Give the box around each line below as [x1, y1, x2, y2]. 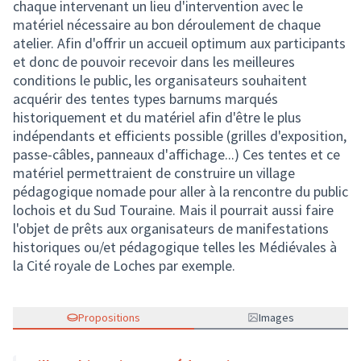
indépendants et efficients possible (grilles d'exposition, [13, 127, 346, 145]
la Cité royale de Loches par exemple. [13, 256, 235, 275]
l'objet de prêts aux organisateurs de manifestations [13, 219, 329, 238]
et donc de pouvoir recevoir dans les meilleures [13, 52, 295, 71]
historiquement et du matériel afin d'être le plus [13, 108, 301, 127]
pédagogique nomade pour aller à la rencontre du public [13, 182, 348, 201]
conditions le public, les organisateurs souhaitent [13, 71, 307, 89]
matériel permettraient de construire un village [13, 164, 295, 182]
